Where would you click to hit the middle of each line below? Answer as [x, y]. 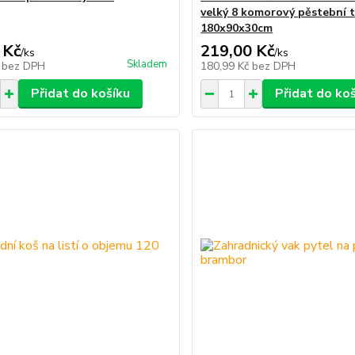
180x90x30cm [237, 28]
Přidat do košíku [80, 94]
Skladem [147, 64]
